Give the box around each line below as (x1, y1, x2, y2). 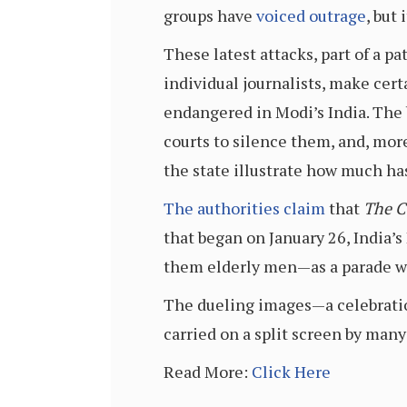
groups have (164, 5, 256, 26)
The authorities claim (164, 197, 325, 219)
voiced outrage (256, 5, 366, 26)
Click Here (252, 361, 331, 382)
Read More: (164, 361, 252, 382)
